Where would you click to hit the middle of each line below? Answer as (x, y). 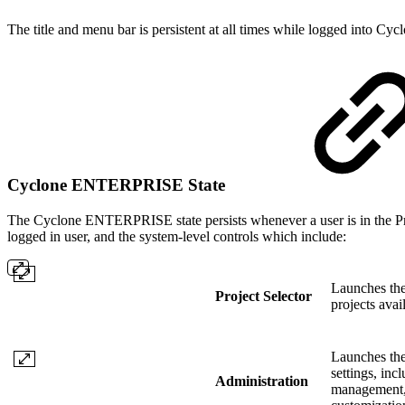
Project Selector (264, 296)
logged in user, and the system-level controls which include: (177, 236)
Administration (262, 381)
